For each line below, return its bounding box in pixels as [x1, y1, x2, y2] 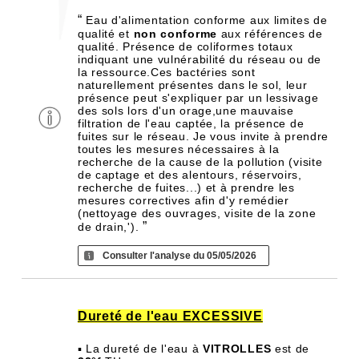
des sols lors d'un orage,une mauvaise [77, 104, 294, 117]
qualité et [77, 27, 134, 40]
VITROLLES [202, 342, 272, 355]
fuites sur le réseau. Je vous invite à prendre [77, 130, 329, 143]
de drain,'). [77, 220, 143, 233]
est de [271, 342, 310, 355]
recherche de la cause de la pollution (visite [77, 155, 323, 168]
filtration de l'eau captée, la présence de [77, 117, 305, 130]
